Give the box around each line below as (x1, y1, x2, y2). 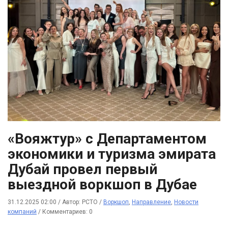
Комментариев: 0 (42, 208, 93, 216)
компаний (8, 208, 37, 216)
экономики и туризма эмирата (8, 146, 216, 163)
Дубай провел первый (8, 161, 157, 178)
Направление (132, 198, 171, 206)
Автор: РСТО (62, 198, 99, 206)
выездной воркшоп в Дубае (8, 176, 197, 193)
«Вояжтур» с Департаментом (8, 130, 207, 148)
